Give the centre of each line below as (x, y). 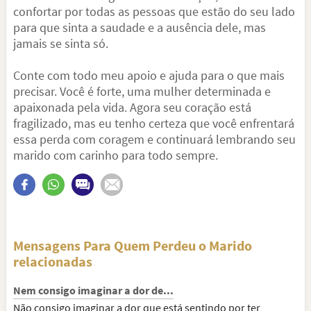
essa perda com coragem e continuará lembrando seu (154, 139)
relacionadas (53, 261)
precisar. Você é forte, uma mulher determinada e (142, 91)
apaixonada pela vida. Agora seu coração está (132, 107)
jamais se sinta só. (61, 43)
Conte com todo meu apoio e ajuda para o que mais (149, 75)
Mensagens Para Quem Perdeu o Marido (133, 245)
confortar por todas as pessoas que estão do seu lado (154, 11)
